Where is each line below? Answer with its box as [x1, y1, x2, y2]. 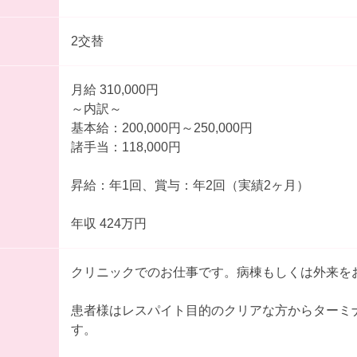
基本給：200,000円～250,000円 [70, 120, 253, 135]
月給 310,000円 [99, 82, 162, 96]
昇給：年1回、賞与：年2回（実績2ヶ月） [70, 178, 309, 192]
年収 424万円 [70, 216, 147, 230]
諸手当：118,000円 [70, 139, 181, 154]
